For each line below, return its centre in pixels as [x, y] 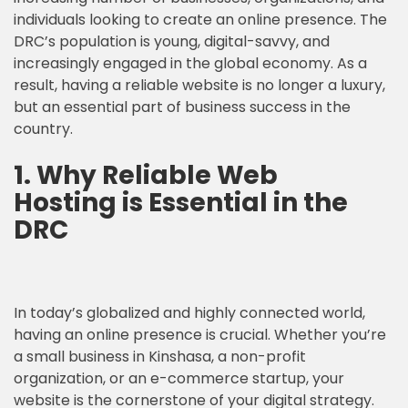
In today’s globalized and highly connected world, [189, 313]
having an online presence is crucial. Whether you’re [200, 335]
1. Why [58, 175]
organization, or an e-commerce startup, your [179, 378]
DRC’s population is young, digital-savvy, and [172, 41]
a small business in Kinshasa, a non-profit [160, 357]
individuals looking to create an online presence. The [200, 20]
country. [43, 129]
